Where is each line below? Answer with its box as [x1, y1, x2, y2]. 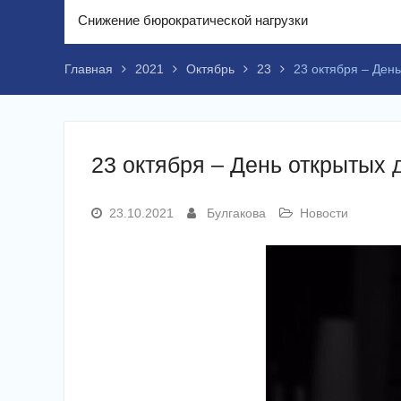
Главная [64, 62, 113, 76]
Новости [300, 206, 348, 220]
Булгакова [207, 206, 266, 220]
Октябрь [186, 62, 235, 76]
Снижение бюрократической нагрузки [78, 13, 308, 28]
